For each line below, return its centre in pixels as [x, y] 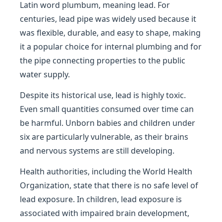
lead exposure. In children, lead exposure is [101, 199]
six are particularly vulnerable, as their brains [104, 137]
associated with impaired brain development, [105, 213]
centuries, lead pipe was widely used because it [108, 19]
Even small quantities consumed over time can [107, 109]
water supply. [45, 74]
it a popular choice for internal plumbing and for [111, 47]
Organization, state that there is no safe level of [109, 185]
